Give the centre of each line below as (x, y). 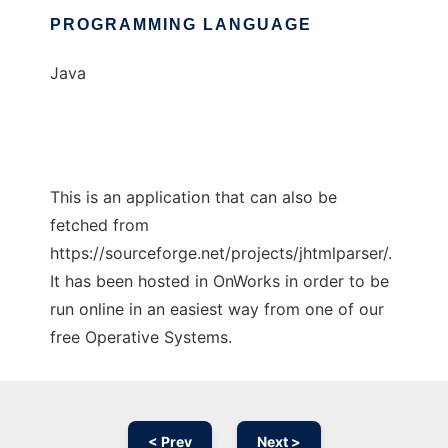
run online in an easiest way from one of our (217, 309)
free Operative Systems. (141, 337)
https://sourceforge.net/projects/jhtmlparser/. (221, 253)
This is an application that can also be (193, 197)
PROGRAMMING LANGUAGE (181, 25)
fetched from (99, 225)
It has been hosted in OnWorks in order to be (219, 281)
